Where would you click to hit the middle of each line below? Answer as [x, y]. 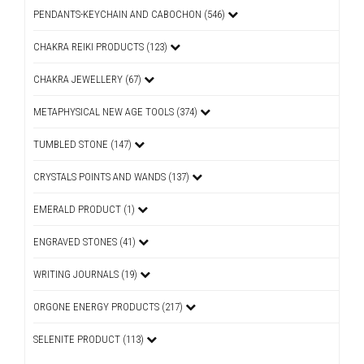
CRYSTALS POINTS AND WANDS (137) [113, 177]
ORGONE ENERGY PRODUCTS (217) [109, 307]
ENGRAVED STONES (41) [86, 242]
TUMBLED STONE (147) [84, 144]
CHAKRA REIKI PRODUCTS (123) [102, 47]
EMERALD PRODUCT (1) [85, 209]
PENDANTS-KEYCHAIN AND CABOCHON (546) [130, 14]
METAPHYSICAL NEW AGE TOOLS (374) [117, 112]
